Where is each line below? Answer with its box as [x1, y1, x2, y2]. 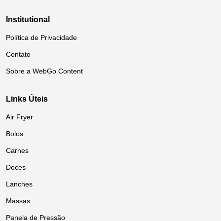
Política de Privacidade [6, 33, 77, 41]
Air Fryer [6, 112, 33, 121]
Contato [6, 50, 31, 58]
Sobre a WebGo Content [6, 67, 83, 75]
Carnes [6, 146, 29, 154]
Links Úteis [6, 94, 48, 103]
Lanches [6, 180, 33, 188]
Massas [6, 196, 30, 205]
